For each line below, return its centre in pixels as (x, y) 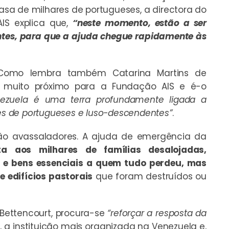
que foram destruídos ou (150, 176)
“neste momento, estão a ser (140, 23)
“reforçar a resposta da (157, 213)
